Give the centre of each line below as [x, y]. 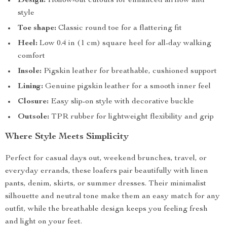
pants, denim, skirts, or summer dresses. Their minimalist [106, 184]
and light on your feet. [44, 222]
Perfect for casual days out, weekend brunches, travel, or [106, 159]
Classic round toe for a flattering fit [119, 28]
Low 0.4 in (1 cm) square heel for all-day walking [124, 44]
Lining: [30, 87]
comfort [31, 56]
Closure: [33, 102]
